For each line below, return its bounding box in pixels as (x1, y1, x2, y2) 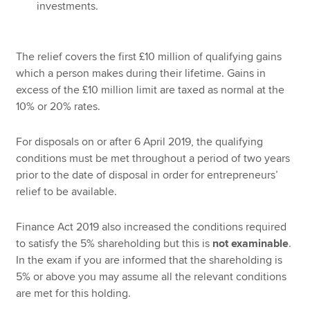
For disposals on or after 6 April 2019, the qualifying (16, 134, 264, 149)
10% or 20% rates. (16, 100, 101, 114)
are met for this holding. (16, 286, 131, 300)
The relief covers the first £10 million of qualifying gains (16, 50, 282, 64)
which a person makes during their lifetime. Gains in (16, 66, 266, 81)
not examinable (212, 236, 289, 250)
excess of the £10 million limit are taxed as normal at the (16, 83, 285, 98)
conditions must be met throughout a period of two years (16, 151, 291, 165)
